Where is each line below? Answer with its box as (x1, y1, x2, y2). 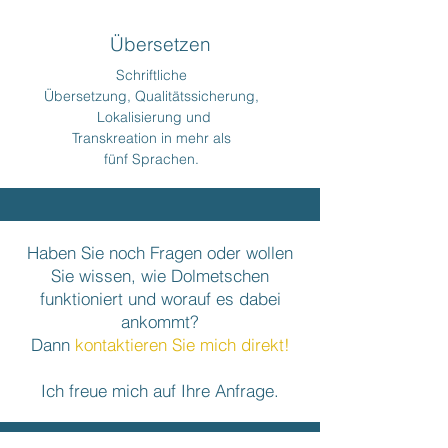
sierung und (133, 108, 211, 126)
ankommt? (121, 311, 199, 332)
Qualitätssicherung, (135, 87, 259, 105)
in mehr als (161, 129, 231, 147)
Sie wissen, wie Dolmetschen (51, 265, 269, 286)
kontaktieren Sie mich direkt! (74, 334, 290, 355)
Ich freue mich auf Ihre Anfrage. (41, 380, 279, 401)
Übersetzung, (44, 87, 135, 105)
